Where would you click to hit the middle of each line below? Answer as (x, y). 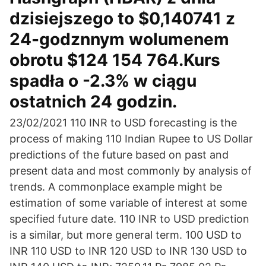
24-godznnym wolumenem (119, 39)
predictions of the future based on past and (119, 155)
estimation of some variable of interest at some (128, 203)
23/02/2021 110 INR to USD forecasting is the (123, 123)
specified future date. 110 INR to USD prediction (129, 219)
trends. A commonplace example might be (116, 187)
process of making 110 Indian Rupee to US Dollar (131, 139)
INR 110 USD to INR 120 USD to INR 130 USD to (128, 251)
